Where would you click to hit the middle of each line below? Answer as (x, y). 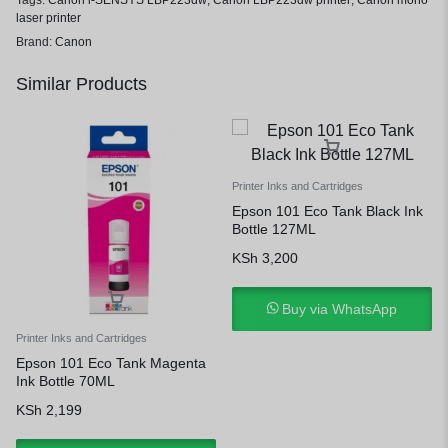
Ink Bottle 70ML (65, 381)
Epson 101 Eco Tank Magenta (111, 363)
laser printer (48, 18)
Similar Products (81, 84)
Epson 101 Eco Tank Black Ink (327, 211)
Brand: (35, 42)
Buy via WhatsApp (340, 309)
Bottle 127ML (274, 229)
